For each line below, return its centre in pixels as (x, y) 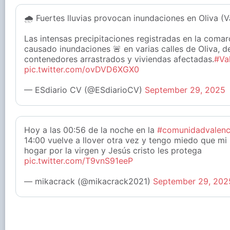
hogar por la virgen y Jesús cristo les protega (113, 151)
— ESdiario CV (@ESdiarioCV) (84, 90)
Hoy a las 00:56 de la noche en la (91, 130)
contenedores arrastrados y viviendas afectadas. (119, 59)
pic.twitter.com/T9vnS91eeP (79, 161)
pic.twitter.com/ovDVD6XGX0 (82, 70)
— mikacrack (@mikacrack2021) (89, 181)
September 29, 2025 (185, 90)
